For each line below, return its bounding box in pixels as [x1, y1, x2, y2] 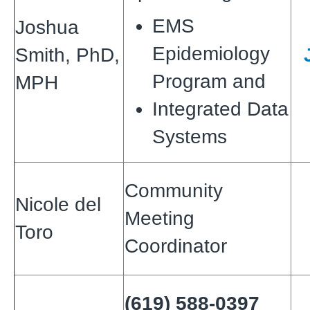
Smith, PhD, [15, 44, 120, 66]
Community [125, 179, 223, 201]
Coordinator [125, 235, 227, 257]
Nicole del [15, 193, 101, 215]
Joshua [15, 16, 79, 38]
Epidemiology [152, 42, 270, 64]
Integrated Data [152, 98, 289, 120]
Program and [152, 70, 271, 92]
